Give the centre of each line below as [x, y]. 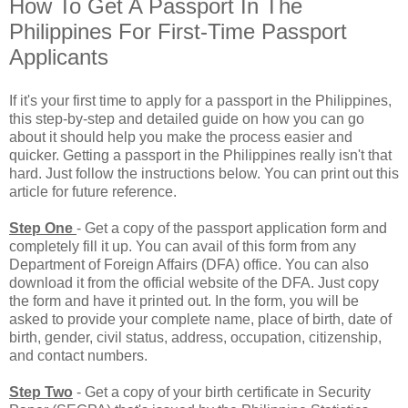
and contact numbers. [78, 355]
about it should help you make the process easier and [181, 137]
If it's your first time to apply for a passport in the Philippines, [200, 100]
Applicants [59, 56]
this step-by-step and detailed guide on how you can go [187, 118]
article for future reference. [93, 191]
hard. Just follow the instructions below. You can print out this [204, 173]
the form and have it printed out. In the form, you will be [184, 301]
